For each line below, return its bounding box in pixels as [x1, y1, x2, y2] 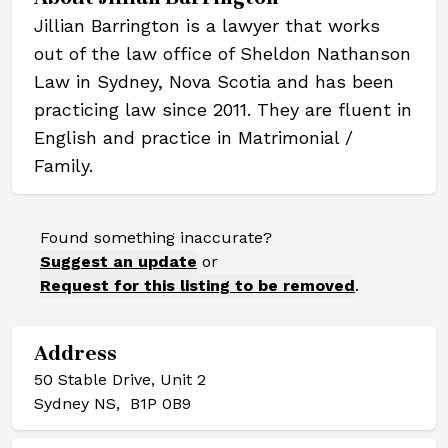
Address [34, 342, 117, 365]
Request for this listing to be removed [40, 276, 355, 295]
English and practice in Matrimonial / [34, 127, 353, 148]
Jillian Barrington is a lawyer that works [34, 15, 380, 36]
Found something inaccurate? [40, 228, 272, 247]
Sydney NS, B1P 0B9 [34, 394, 191, 413]
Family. [34, 155, 93, 176]
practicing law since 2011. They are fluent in [34, 99, 412, 120]
